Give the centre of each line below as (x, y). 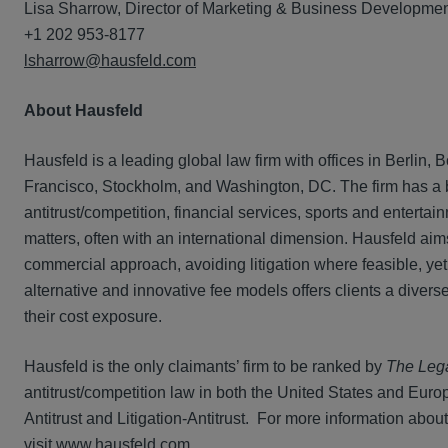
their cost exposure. (93, 317)
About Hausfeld (83, 111)
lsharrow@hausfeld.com (110, 61)
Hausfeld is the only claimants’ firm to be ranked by (205, 367)
